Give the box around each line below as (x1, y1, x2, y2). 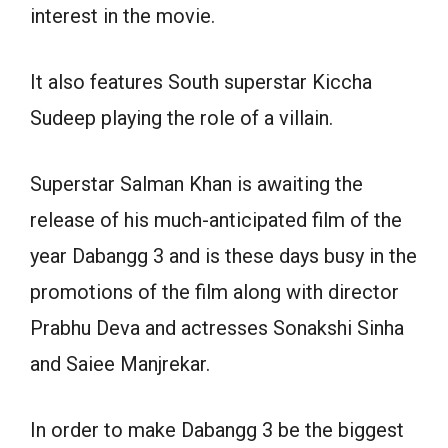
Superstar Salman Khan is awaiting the (30, 171, 363, 196)
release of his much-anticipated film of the (30, 207, 402, 232)
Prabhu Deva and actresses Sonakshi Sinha (30, 315, 404, 340)
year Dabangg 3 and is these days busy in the (30, 243, 417, 268)
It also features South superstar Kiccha (30, 69, 372, 94)
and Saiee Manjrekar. (30, 351, 210, 376)
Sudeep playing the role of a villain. (30, 105, 333, 130)
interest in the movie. (30, 3, 215, 28)
